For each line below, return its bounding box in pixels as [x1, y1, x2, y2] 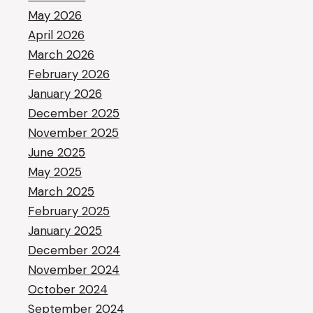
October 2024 [28, 282, 108, 297]
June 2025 [28, 145, 86, 160]
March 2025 [28, 184, 95, 199]
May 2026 [28, 8, 82, 23]
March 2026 [28, 47, 95, 62]
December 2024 [28, 242, 121, 258]
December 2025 [28, 105, 120, 121]
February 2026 [28, 66, 110, 82]
